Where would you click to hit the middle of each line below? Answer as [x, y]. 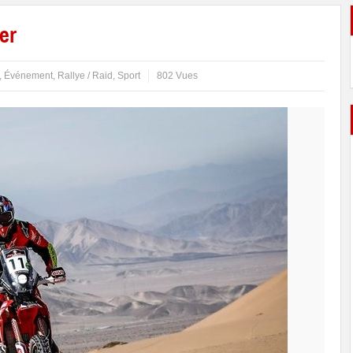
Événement [28, 76]
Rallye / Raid [85, 76]
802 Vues [177, 76]
